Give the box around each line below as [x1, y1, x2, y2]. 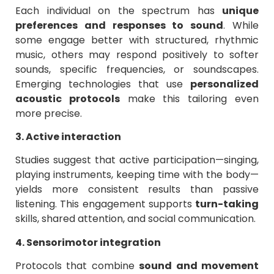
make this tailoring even [119, 91, 259, 106]
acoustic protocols [15, 91, 120, 106]
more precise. [15, 106, 82, 120]
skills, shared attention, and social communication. [15, 212, 256, 226]
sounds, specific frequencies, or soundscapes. [15, 62, 259, 76]
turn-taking [195, 197, 259, 212]
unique [222, 3, 259, 18]
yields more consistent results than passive [15, 182, 259, 197]
